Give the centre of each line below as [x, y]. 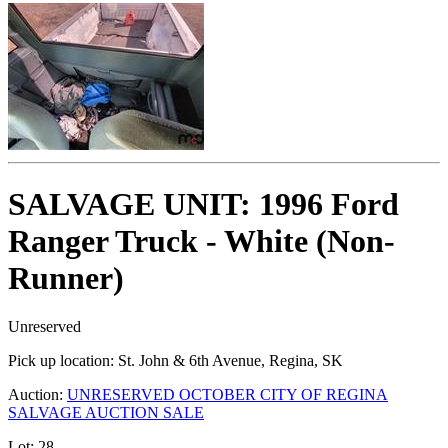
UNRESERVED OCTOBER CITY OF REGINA [227, 394]
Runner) [66, 277]
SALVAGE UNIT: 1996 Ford [203, 203]
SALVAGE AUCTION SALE [106, 412]
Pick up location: [61, 360]
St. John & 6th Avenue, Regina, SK [228, 360]
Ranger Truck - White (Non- [201, 240]
